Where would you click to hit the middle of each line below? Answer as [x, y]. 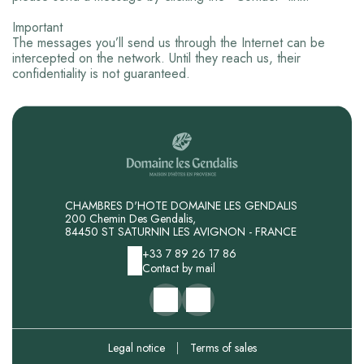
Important [37, 27]
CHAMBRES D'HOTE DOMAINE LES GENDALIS [181, 206]
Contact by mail [179, 268]
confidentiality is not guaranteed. [101, 74]
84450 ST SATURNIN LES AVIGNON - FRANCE [180, 232]
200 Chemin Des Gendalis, [130, 219]
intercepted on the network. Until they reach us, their [156, 58]
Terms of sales [223, 348]
